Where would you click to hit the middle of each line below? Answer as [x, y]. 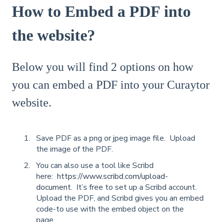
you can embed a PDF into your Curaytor [111, 85]
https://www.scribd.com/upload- [112, 176]
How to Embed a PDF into [101, 11]
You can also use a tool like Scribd [95, 165]
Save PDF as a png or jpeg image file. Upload [116, 138]
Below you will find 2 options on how [103, 67]
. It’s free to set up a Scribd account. [135, 187]
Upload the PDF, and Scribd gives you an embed [120, 198]
